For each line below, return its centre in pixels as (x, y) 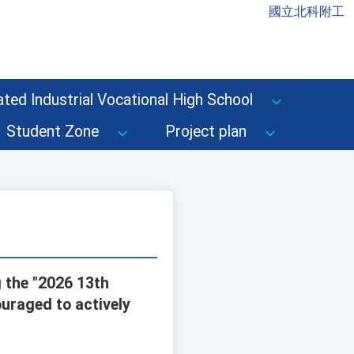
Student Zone (53, 132)
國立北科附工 (307, 11)
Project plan (206, 132)
